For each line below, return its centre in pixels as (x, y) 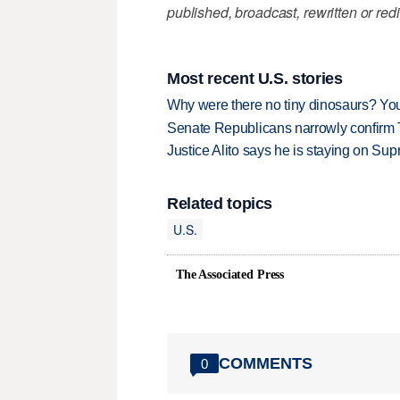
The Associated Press (230, 275)
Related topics (220, 204)
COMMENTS (266, 363)
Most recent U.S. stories (255, 78)
